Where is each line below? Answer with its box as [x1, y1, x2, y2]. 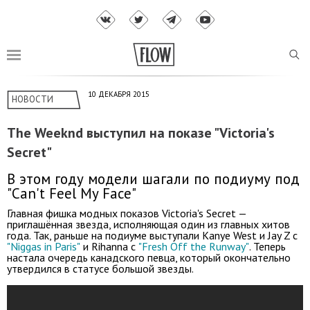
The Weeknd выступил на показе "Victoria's [7, 124, 275, 143]
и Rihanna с [80, 239, 138, 253]
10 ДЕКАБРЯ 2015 [88, 89, 149, 100]
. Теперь [249, 239, 286, 253]
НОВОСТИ [12, 93, 53, 106]
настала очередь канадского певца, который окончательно [7, 250, 291, 264]
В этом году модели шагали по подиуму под [7, 169, 300, 188]
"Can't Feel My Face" [7, 183, 136, 203]
